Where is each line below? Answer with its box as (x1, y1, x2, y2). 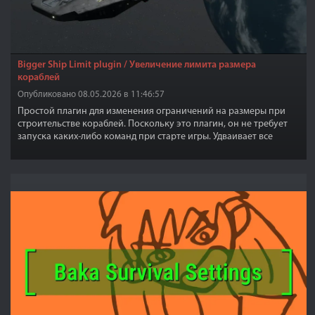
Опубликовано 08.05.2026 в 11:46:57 (18, 90, 165, 99)
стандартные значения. (18, 144, 118, 155)
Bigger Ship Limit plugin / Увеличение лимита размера (18, 60, 256, 70)
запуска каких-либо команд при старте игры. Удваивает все (18, 131, 273, 142)
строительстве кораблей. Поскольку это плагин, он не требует (18, 119, 288, 129)
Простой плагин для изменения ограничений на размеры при (18, 106, 285, 117)
